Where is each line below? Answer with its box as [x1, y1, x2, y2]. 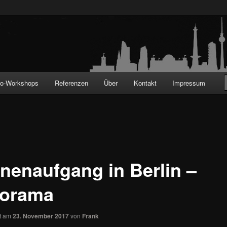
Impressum [172, 78, 206, 88]
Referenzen [54, 78, 88, 88]
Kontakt [133, 78, 157, 88]
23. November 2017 [12, 211, 69, 220]
